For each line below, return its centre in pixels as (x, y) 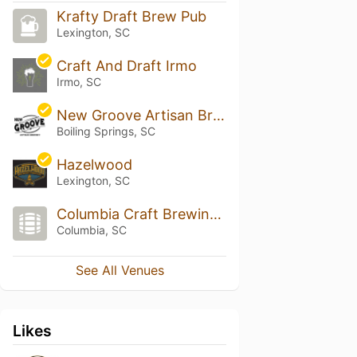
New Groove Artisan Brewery (218, 116)
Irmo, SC (78, 82)
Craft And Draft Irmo (126, 66)
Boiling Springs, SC (106, 131)
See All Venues (120, 270)
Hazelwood (94, 165)
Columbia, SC (91, 229)
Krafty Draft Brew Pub (131, 17)
